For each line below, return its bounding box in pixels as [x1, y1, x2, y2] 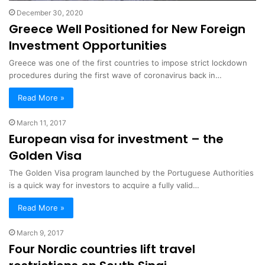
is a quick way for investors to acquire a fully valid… [9, 180, 199, 190]
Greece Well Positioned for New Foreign [9, 20, 245, 37]
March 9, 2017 [17, 228, 64, 237]
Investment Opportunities [9, 37, 167, 54]
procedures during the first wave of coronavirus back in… [9, 70, 222, 80]
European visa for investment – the [9, 130, 224, 147]
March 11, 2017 [17, 118, 66, 127]
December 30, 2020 [17, 8, 83, 17]
